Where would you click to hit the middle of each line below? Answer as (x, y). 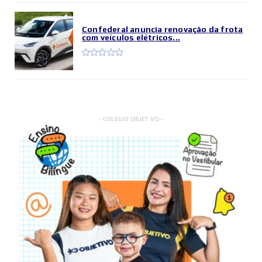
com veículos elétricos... (131, 37)
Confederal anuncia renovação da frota (163, 29)
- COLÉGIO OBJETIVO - (131, 119)
